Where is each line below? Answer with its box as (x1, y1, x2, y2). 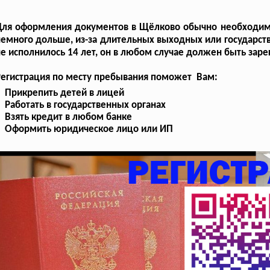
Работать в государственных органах (5, 99, 166, 110)
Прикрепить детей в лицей (5, 87, 125, 98)
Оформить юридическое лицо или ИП (5, 124, 174, 134)
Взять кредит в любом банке (5, 111, 133, 122)
